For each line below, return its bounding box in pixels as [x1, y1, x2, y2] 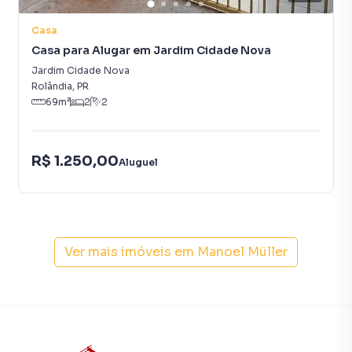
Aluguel [119, 156, 158, 168]
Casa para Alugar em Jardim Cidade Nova [31, 43, 271, 57]
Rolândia [31, 80, 72, 92]
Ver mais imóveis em [64, 244, 194, 260]
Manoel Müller [197, 244, 288, 260]
